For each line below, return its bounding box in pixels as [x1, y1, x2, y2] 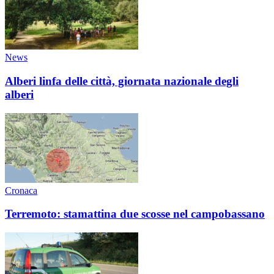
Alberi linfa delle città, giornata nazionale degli [5, 74, 239, 87]
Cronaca [5, 185, 37, 196]
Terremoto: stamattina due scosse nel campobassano [5, 207, 265, 221]
